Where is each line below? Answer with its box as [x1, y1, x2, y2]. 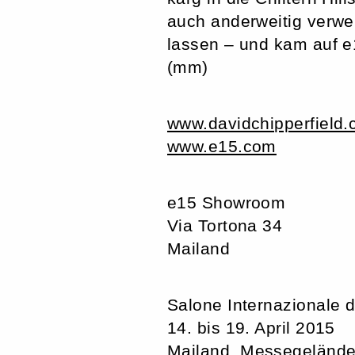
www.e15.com [167, 137, 277, 156]
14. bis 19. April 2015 [167, 319, 335, 338]
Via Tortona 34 [167, 216, 283, 235]
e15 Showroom [167, 193, 286, 212]
